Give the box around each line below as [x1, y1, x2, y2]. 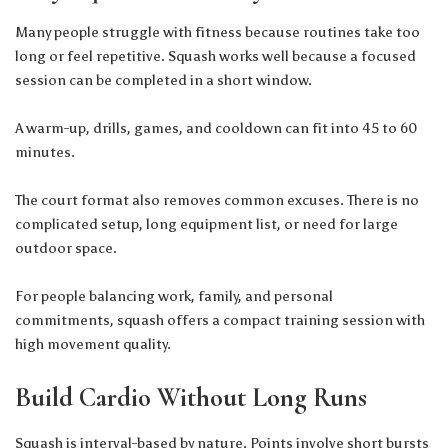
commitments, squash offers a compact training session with [15, 311, 425, 330]
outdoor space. [15, 239, 117, 258]
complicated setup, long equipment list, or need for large [15, 215, 398, 234]
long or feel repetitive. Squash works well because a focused [15, 47, 416, 66]
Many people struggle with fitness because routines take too [15, 23, 420, 42]
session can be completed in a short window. [15, 71, 312, 90]
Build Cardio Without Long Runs [15, 381, 367, 415]
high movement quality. [15, 335, 171, 354]
